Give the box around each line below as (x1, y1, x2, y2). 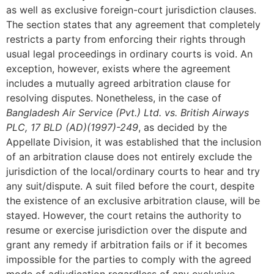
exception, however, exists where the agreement (6, 62, 231, 75)
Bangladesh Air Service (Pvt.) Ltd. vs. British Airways (6, 106, 249, 119)
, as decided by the (138, 121, 227, 134)
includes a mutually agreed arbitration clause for (6, 77, 231, 90)
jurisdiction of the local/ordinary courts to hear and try (6, 165, 260, 178)
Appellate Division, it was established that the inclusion (6, 136, 261, 149)
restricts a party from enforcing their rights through (6, 33, 245, 46)
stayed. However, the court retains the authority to (6, 209, 242, 222)
